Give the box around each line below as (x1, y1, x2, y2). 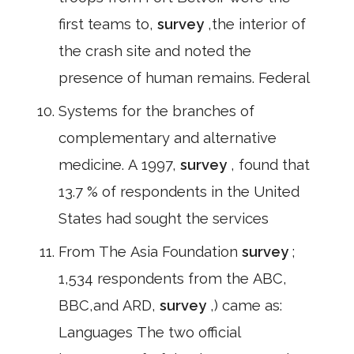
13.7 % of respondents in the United (58, 183, 299, 200)
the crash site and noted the (58, 43, 251, 59)
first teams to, (58, 16, 157, 32)
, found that (231, 156, 310, 173)
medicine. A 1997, (58, 156, 180, 173)
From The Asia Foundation (58, 243, 242, 260)
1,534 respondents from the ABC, (58, 270, 287, 287)
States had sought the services (58, 210, 269, 227)
